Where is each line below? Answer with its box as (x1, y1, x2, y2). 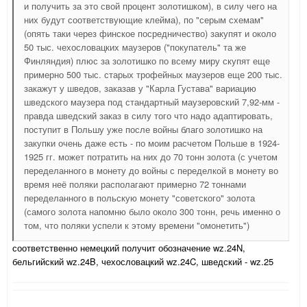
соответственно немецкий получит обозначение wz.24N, (12, 241, 245, 255)
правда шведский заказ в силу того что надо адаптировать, (24, 109, 273, 123)
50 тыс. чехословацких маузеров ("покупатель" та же (24, 40, 246, 54)
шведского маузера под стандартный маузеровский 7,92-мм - (24, 95, 280, 109)
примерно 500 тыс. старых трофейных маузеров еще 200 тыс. (24, 68, 282, 82)
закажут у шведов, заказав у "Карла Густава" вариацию (24, 82, 256, 95)
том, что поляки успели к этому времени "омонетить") (24, 219, 249, 232)
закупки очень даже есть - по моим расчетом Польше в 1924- (24, 136, 280, 150)
